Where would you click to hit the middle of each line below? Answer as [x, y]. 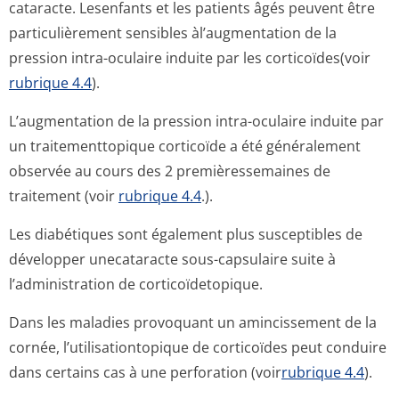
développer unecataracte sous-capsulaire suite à [172, 259]
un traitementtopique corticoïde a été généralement [185, 146]
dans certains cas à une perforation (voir [145, 372]
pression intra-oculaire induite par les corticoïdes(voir [190, 58]
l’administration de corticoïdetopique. [136, 284]
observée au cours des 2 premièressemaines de [170, 171]
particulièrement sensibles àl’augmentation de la [173, 33]
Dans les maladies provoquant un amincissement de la [193, 322]
